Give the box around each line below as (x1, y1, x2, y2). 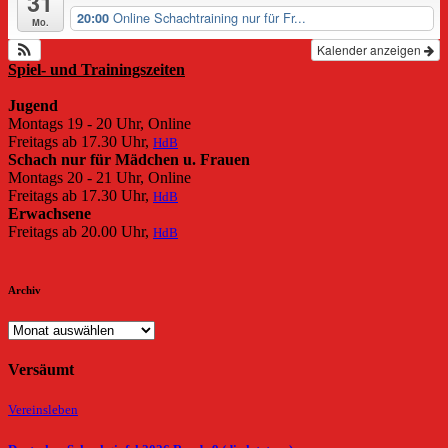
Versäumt (8, 360, 74, 378)
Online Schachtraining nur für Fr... (112, 8, 306, 28)
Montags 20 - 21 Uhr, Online (8, 168, 191, 186)
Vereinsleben (8, 403, 78, 418)
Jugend (8, 96, 58, 114)
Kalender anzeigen (317, 40, 424, 58)
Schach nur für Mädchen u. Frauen (8, 150, 250, 168)
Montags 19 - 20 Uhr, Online (8, 114, 191, 132)
